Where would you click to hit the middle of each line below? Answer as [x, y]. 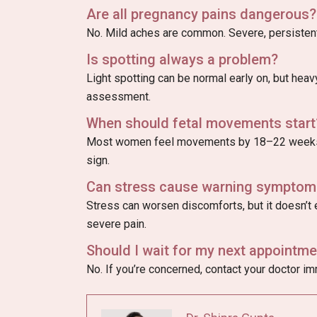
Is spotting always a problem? [182, 60]
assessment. [119, 97]
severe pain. [116, 224]
